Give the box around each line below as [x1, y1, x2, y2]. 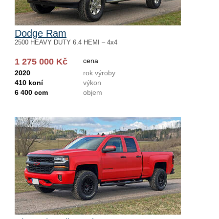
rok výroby [83, 69, 115, 77]
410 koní [15, 79, 43, 87]
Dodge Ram [15, 28, 66, 39]
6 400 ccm [15, 88, 48, 96]
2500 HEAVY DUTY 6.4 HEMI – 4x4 [15, 39, 117, 46]
